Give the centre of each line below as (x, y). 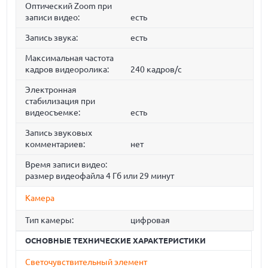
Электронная (51, 90)
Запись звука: (52, 38)
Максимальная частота (70, 58)
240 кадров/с (156, 70)
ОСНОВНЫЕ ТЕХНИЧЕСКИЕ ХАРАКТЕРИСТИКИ (116, 241)
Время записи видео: (66, 165)
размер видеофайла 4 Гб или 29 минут (100, 176)
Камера (40, 198)
